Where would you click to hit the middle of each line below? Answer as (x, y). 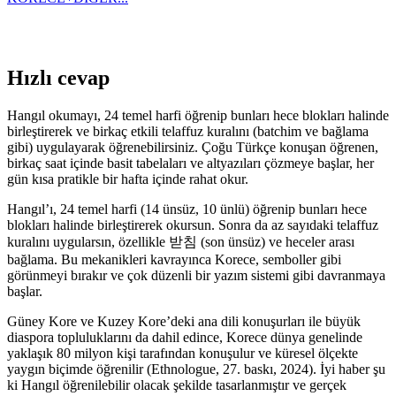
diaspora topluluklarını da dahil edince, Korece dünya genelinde (185, 337)
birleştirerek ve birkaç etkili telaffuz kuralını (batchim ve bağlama (188, 131)
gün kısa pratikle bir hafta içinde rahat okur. (128, 179)
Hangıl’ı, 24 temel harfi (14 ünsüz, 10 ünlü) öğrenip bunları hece (187, 209)
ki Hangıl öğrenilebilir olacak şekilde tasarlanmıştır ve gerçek (177, 385)
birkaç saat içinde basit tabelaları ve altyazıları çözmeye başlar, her (190, 163)
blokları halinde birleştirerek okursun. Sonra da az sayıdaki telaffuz (193, 225)
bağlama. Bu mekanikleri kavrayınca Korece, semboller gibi (174, 259)
